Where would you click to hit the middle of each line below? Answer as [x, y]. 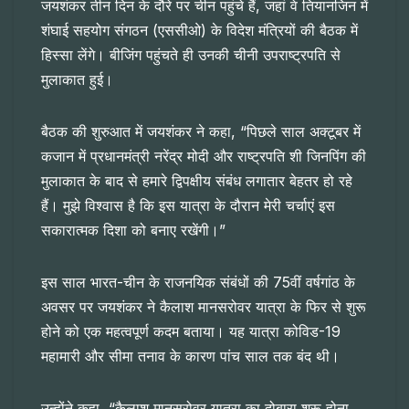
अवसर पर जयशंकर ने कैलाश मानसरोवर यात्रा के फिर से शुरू [204, 307]
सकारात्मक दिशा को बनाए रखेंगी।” [133, 231]
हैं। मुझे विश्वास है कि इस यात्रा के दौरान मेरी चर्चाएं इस [188, 206]
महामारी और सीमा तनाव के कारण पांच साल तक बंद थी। [190, 357]
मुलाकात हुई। [77, 80]
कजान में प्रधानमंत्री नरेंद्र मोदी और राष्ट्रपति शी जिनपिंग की [204, 157]
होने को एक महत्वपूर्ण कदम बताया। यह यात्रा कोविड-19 [191, 332]
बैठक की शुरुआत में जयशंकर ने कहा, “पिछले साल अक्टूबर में [201, 132]
